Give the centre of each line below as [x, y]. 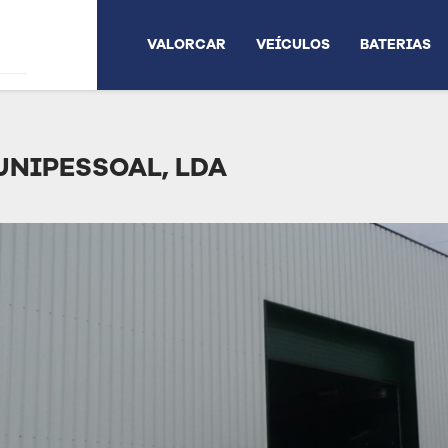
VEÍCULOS [293, 44]
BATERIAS [395, 44]
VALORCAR [186, 44]
